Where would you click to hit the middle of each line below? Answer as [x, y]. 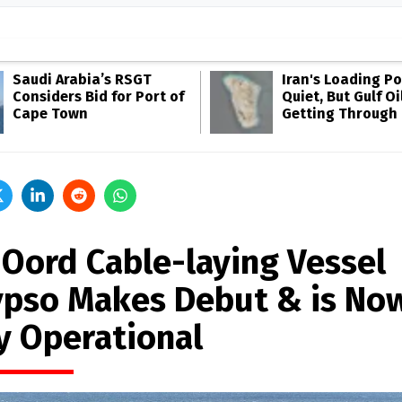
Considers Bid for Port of [98, 96]
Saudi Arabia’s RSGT [82, 79]
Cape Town [50, 114]
